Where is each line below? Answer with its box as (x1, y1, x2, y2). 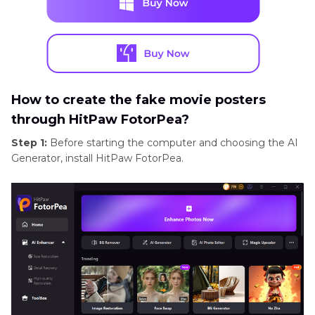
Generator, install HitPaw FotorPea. (11, 152, 184, 165)
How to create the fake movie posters (11, 92, 266, 108)
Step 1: (11, 136, 47, 149)
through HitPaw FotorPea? (11, 112, 189, 127)
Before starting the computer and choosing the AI (47, 136, 298, 149)
